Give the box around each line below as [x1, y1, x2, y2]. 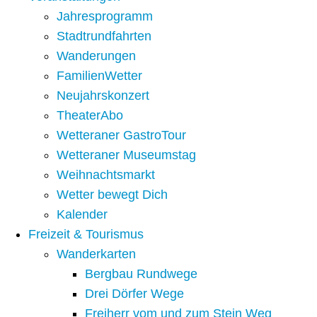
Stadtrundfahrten [57, 29, 151, 44]
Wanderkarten [57, 247, 136, 262]
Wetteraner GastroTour [57, 128, 186, 143]
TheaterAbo [57, 108, 123, 123]
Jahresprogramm [57, 9, 153, 24]
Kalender [57, 207, 108, 222]
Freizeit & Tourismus [28, 227, 144, 242]
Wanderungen [57, 49, 136, 64]
